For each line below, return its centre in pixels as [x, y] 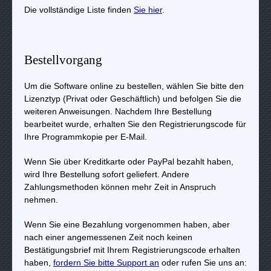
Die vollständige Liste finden [79, 9]
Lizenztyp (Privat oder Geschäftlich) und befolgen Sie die [133, 98]
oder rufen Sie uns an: [203, 262]
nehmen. [41, 199]
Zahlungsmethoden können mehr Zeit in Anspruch [120, 187]
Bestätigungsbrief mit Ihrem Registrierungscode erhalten [132, 250]
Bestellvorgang [63, 60]
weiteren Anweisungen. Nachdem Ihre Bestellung [118, 111]
